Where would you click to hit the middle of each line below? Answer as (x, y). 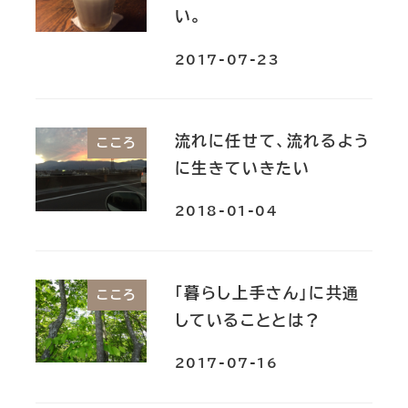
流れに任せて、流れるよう (272, 140)
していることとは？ (248, 320)
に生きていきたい (242, 168)
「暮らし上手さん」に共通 (267, 292)
